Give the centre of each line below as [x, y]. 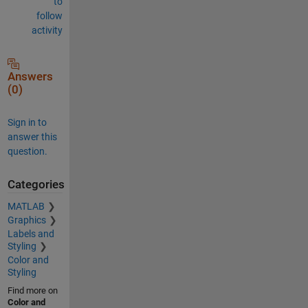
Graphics [26, 220]
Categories [36, 184]
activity [47, 30]
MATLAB [26, 206]
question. [27, 151]
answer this [32, 136]
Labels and [31, 234]
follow [49, 15]
